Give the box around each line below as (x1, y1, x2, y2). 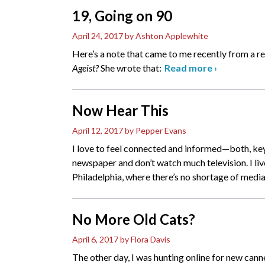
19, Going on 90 (72, 7, 172, 25)
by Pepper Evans (125, 125, 186, 136)
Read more (164, 62, 214, 74)
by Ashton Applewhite (125, 31, 208, 41)
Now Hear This (72, 102, 169, 119)
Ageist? (72, 62, 99, 74)
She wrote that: (99, 62, 161, 74)
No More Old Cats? (72, 211, 195, 228)
